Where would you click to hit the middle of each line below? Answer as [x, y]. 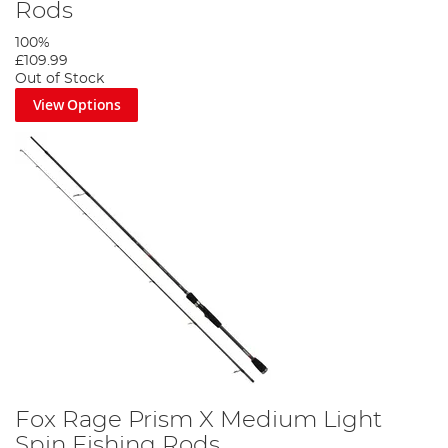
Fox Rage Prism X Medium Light [198, 419]
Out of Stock [59, 79]
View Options [76, 105]
